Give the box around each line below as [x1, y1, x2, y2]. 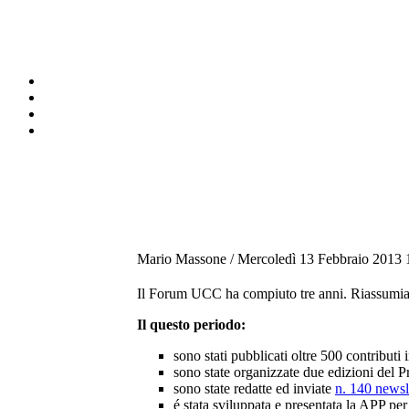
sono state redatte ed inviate [173, 380, 335, 396]
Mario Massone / [137, 250, 237, 267]
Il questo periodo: [137, 316, 246, 332]
